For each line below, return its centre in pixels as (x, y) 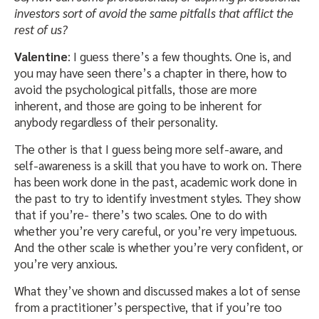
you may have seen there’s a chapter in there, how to (151, 73)
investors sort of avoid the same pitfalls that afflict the (154, 13)
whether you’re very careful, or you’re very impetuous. (156, 231)
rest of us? (41, 30)
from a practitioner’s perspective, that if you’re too (148, 307)
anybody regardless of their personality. (116, 122)
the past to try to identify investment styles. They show (157, 198)
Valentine (41, 57)
